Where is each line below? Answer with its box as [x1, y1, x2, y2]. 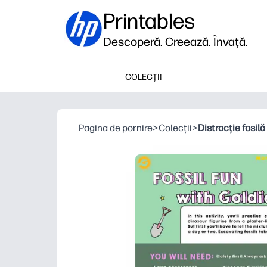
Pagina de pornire [79, 122, 153, 133]
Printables [103, 8, 195, 34]
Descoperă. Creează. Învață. [103, 35, 248, 49]
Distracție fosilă [198, 122, 265, 133]
